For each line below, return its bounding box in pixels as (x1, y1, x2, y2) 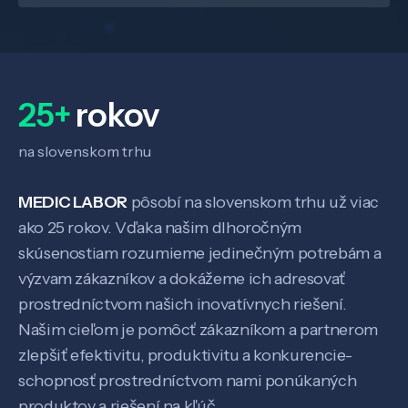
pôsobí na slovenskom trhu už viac (127, 191, 379, 212)
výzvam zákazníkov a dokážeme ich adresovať (18, 268, 345, 289)
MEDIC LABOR (18, 191, 128, 212)
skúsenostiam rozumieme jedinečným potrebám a (18, 242, 382, 263)
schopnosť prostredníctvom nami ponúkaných (18, 370, 357, 391)
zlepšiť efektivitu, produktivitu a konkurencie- (18, 344, 353, 365)
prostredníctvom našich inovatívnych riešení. (18, 293, 347, 314)
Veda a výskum (137, 264, 271, 287)
